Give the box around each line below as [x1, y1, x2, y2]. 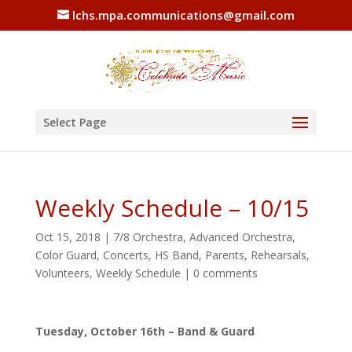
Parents [204, 247, 244, 262]
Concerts [102, 247, 148, 262]
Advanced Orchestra [189, 229, 292, 244]
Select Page [42, 114, 106, 130]
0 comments [192, 265, 258, 280]
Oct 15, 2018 [35, 229, 101, 244]
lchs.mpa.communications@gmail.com [71, 7, 295, 24]
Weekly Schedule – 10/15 [35, 191, 309, 224]
